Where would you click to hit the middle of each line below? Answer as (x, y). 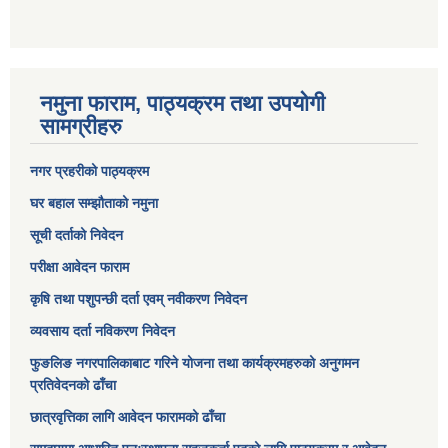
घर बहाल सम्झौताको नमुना (94, 203)
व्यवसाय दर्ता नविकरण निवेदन (102, 331)
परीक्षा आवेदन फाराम (79, 267)
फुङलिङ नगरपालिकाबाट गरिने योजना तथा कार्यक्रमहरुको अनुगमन (194, 363)
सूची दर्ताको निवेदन (76, 235)
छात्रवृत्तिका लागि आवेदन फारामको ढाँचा (127, 417)
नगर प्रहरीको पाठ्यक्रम (89, 171)
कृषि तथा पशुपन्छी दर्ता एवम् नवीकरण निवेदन (138, 299)
